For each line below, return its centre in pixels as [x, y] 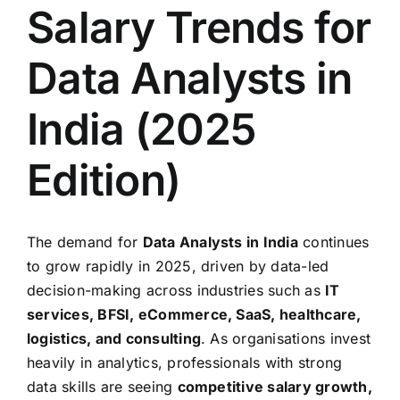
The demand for [85, 242]
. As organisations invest [286, 338]
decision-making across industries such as [176, 290]
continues [333, 242]
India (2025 [142, 129]
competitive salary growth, [275, 386]
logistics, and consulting [114, 338]
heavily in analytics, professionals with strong [185, 362]
